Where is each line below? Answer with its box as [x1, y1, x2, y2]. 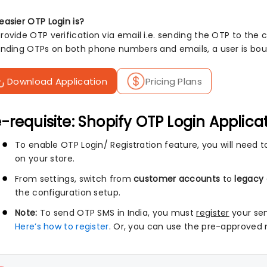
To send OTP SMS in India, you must [37, 207, 197, 219]
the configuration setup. [15, 187, 121, 199]
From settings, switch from [15, 173, 134, 185]
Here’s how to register [15, 221, 109, 233]
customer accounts [133, 173, 221, 185]
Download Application [7, 74, 107, 88]
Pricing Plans [145, 74, 202, 88]
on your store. [15, 153, 75, 164]
